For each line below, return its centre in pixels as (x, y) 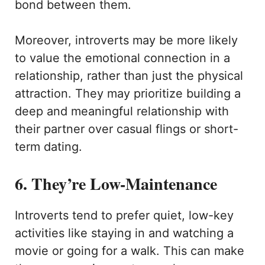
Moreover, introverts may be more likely (126, 41)
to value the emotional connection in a (122, 58)
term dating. (50, 147)
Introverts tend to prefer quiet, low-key (124, 216)
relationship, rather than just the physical (129, 76)
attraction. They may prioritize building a (128, 94)
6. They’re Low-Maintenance (116, 184)
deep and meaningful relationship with (122, 112)
